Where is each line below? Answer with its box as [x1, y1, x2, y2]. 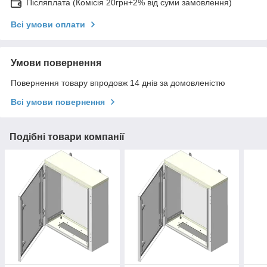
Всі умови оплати [11, 19, 85, 29]
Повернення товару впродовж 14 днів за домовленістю [11, 77, 225, 88]
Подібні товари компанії [10, 131, 125, 142]
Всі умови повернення [11, 97, 105, 107]
